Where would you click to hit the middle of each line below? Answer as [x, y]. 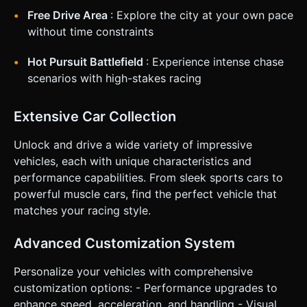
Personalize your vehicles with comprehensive [133, 272]
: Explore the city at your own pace [202, 15]
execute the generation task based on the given [129, 11]
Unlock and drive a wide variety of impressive [133, 145]
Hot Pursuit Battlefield [87, 62]
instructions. [52, 22]
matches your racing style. [82, 211]
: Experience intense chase [215, 62]
